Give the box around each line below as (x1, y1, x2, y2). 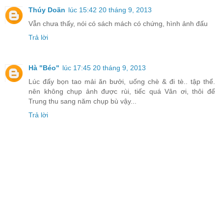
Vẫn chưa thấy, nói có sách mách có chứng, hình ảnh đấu (28, 20, 208, 28)
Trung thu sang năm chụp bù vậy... (28, 97, 137, 106)
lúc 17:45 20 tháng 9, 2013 (62, 64, 146, 72)
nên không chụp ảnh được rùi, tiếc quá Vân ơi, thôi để (28, 87, 215, 96)
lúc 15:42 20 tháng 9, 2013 (68, 6, 152, 14)
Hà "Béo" (28, 64, 59, 72)
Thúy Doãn (28, 6, 65, 14)
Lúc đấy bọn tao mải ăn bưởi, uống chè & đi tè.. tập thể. (28, 78, 215, 86)
